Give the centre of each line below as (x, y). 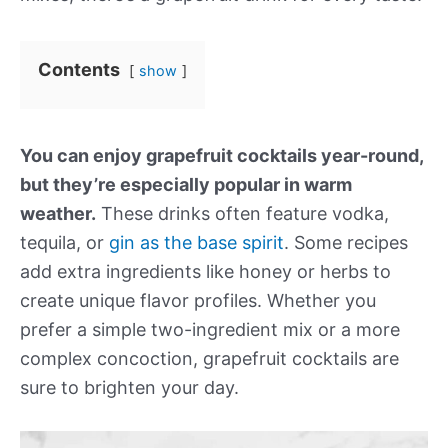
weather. (58, 213)
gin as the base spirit (196, 242)
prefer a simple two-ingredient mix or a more (210, 329)
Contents (79, 69)
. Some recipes (346, 242)
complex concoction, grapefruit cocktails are (209, 358)
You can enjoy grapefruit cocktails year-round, (221, 155)
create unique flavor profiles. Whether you (198, 300)
